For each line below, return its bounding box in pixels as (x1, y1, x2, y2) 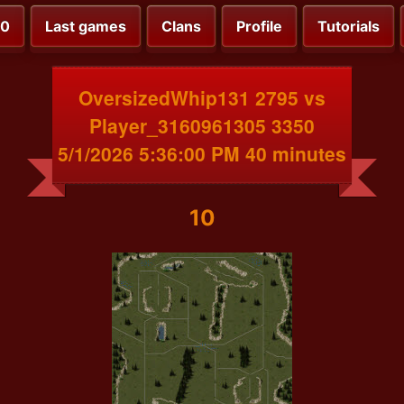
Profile (236, 17, 282, 36)
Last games (45, 17, 126, 36)
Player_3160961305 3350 (89, 111, 315, 139)
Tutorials (317, 17, 380, 36)
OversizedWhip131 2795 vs (78, 83, 326, 111)
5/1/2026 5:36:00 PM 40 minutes (58, 139, 346, 167)
